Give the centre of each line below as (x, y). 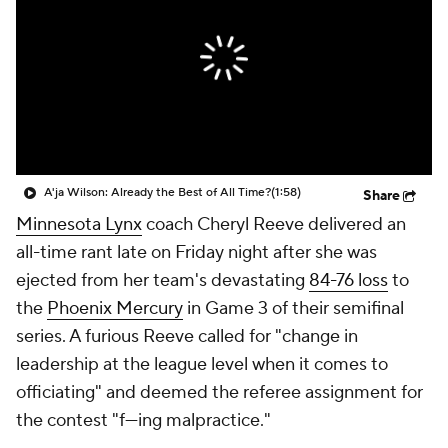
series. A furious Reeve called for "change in (187, 336)
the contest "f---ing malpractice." (143, 420)
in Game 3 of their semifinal (293, 308)
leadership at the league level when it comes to (202, 364)
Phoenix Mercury (115, 308)
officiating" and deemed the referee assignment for (219, 392)
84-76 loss (348, 280)
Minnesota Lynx (79, 224)
